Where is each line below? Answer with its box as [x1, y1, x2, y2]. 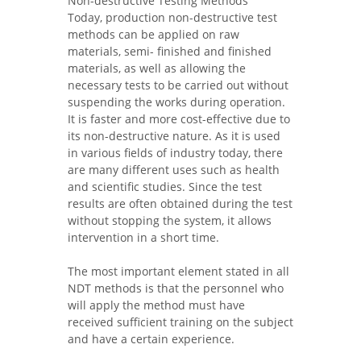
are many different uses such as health [68, 162, 280, 177]
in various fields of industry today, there [68, 145, 283, 160]
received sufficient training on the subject [68, 314, 293, 330]
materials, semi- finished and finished [68, 44, 272, 59]
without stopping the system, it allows [68, 213, 272, 228]
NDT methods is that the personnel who [68, 280, 284, 296]
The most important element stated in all [68, 263, 289, 279]
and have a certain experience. [68, 331, 234, 346]
